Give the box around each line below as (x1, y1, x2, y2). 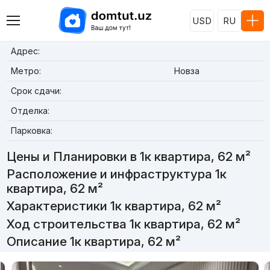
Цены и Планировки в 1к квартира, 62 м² (6, 149, 251, 164)
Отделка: (10, 105, 49, 116)
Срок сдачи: (10, 86, 61, 96)
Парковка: (10, 125, 52, 136)
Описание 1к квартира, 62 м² (6, 233, 181, 249)
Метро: (10, 66, 41, 76)
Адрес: (10, 46, 40, 56)
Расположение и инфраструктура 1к (6, 166, 227, 182)
